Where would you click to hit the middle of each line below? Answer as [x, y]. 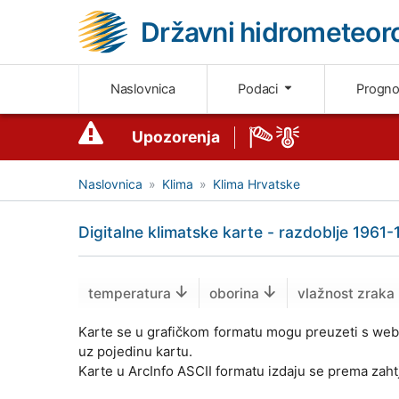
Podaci [260, 90]
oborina [236, 294]
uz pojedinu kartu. [135, 352]
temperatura [131, 294]
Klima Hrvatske [256, 184]
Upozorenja [176, 137]
